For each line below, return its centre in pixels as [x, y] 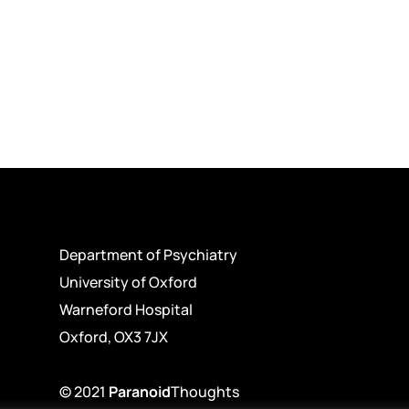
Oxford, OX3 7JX [113, 337]
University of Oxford [128, 283]
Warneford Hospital [126, 310]
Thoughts [204, 391]
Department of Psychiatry [148, 255]
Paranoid [139, 391]
